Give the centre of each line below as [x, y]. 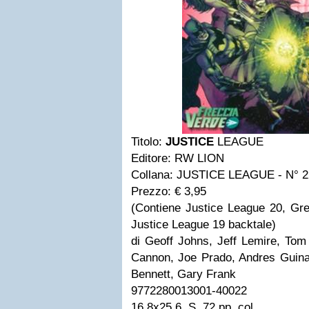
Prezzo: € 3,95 [170, 191]
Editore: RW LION [178, 158]
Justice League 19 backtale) [203, 225]
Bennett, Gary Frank [183, 274]
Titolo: [148, 142]
